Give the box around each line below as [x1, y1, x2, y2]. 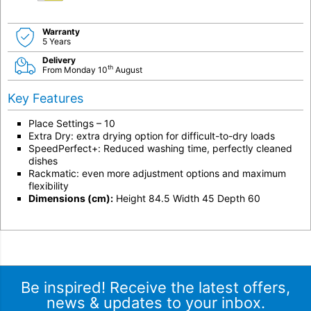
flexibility [28, 179, 69, 192]
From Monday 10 [42, 64, 108, 75]
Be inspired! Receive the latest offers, [21, 278, 290, 296]
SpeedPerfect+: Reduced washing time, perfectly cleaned [28, 142, 292, 154]
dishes [28, 154, 58, 167]
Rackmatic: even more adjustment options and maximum [28, 167, 286, 179]
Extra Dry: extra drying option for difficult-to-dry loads [28, 129, 275, 142]
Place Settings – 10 [28, 117, 115, 129]
